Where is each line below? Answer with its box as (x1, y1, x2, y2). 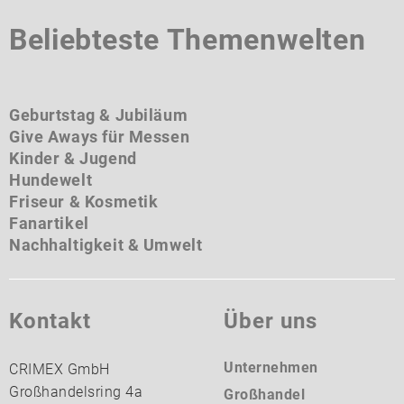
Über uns (224, 308, 317, 334)
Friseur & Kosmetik (9, 192, 159, 211)
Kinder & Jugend (9, 149, 137, 168)
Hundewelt (9, 170, 93, 189)
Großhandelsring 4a (9, 383, 143, 400)
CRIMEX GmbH (9, 361, 110, 378)
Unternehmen (224, 359, 318, 376)
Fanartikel (9, 214, 89, 233)
